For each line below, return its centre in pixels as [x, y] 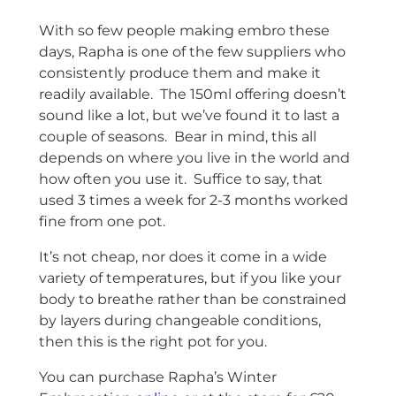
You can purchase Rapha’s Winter [157, 377]
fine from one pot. [102, 221]
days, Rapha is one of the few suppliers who [192, 51]
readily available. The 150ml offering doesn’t [192, 94]
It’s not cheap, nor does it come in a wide [183, 256]
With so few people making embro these [184, 30]
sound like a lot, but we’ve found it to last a [189, 115]
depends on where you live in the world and [194, 157]
